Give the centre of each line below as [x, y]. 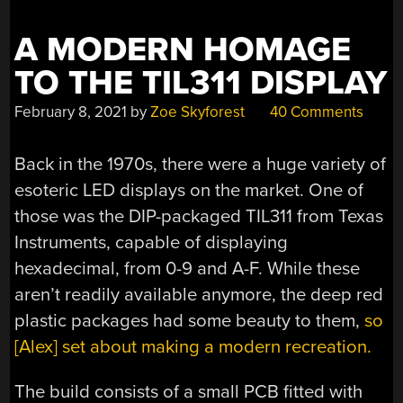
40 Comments [315, 112]
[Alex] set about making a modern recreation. [193, 347]
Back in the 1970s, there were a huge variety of [201, 165]
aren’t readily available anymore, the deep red [199, 295]
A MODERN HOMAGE [183, 49]
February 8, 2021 [71, 112]
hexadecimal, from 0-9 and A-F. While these [188, 269]
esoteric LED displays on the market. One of [189, 191]
